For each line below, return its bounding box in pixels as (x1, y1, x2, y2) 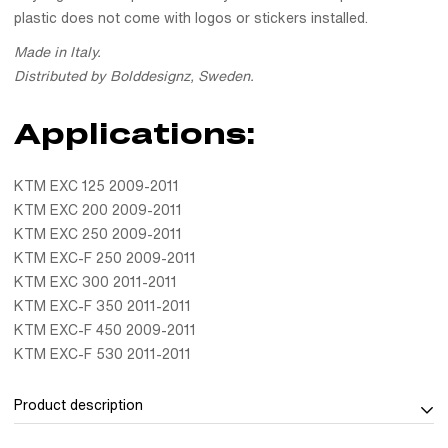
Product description (14, 398, 143, 413)
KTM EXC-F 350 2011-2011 (14, 299, 191, 314)
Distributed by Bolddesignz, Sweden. (14, 69, 254, 84)
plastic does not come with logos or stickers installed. (14, 10, 368, 25)
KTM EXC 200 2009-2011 (14, 203, 182, 218)
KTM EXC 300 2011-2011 (14, 275, 177, 290)
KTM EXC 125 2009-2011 (14, 179, 179, 194)
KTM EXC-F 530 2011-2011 (14, 347, 191, 362)
